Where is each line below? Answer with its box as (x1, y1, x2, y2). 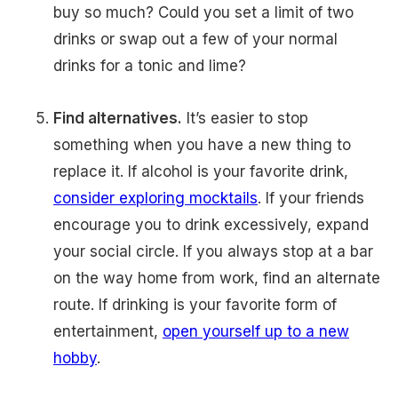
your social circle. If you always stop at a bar (53, 243, 373, 261)
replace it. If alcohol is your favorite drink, (53, 163, 348, 181)
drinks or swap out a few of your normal (53, 30, 338, 49)
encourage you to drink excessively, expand (53, 216, 369, 235)
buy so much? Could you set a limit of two (53, 4, 354, 22)
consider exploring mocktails (53, 189, 258, 208)
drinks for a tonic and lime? (53, 57, 255, 76)
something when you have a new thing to (53, 136, 351, 155)
